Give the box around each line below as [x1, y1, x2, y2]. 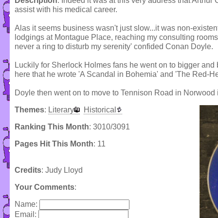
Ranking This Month [15, 123, 89, 131]
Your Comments [15, 183, 74, 192]
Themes [15, 106, 44, 114]
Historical [84, 106, 116, 114]
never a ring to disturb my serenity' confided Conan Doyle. [15, 42, 213, 51]
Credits [15, 166, 41, 175]
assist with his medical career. [15, 5, 117, 14]
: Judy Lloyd [41, 166, 83, 175]
